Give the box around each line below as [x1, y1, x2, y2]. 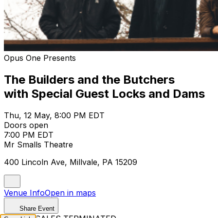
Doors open [4, 120, 48, 130]
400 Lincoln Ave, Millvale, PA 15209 [4, 157, 137, 167]
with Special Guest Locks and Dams [4, 86, 205, 101]
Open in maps [45, 187, 96, 198]
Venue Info [4, 187, 45, 198]
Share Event [19, 204, 54, 212]
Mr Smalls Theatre [4, 139, 73, 149]
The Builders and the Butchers [4, 72, 175, 87]
